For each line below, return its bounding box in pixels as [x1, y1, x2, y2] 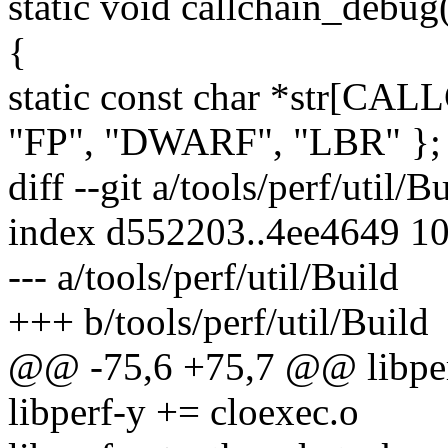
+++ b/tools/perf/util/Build [8, 300, 429, 344]
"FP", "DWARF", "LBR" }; [8, 120, 441, 164]
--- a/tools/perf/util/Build [8, 255, 399, 299]
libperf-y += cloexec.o [8, 390, 359, 434]
